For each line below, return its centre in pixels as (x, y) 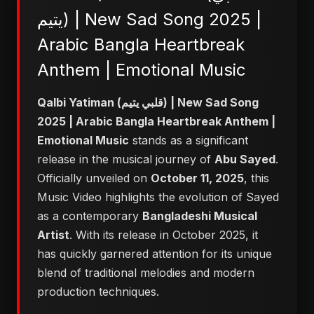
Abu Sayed (245, 159)
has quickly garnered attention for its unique (155, 254)
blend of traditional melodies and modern (146, 273)
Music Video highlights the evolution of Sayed (158, 197)
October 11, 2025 (197, 178)
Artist (53, 235)
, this (257, 178)
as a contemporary (90, 216)
